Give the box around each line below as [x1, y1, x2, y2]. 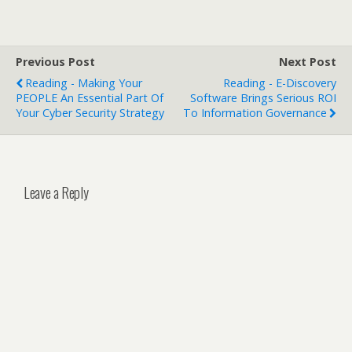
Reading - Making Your [25, 75, 142, 90]
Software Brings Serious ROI [190, 90, 336, 105]
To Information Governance [183, 105, 327, 120]
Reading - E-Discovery [223, 75, 336, 90]
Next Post [279, 54, 336, 69]
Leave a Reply [24, 181, 89, 203]
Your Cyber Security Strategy [16, 105, 164, 120]
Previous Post [16, 54, 95, 69]
